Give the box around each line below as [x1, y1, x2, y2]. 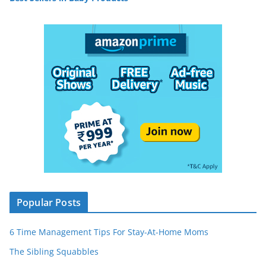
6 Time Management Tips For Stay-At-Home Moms [9, 226, 208, 237]
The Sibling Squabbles [9, 245, 99, 257]
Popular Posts [17, 195, 81, 209]
